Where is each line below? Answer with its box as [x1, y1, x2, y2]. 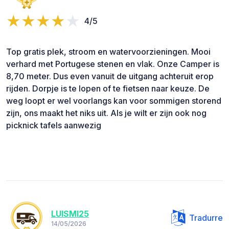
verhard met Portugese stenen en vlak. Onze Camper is [6, 58, 219, 69]
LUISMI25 [51, 209, 89, 219]
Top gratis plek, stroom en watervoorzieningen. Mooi [6, 46, 211, 57]
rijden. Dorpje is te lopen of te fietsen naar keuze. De [6, 83, 210, 94]
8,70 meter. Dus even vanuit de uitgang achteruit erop [6, 71, 214, 81]
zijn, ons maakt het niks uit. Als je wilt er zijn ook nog [6, 107, 207, 118]
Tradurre [189, 212, 223, 223]
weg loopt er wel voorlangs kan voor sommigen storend [6, 95, 221, 106]
